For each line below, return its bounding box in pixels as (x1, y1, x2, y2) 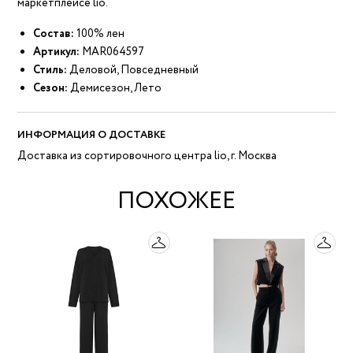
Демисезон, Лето (68, 80, 162, 97)
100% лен (74, 26, 125, 43)
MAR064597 (82, 44, 145, 61)
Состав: (33, 26, 75, 43)
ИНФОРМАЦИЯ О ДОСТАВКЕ (17, 128, 166, 143)
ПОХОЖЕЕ (117, 184, 236, 220)
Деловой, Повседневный (67, 62, 199, 79)
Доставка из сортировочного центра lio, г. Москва (17, 148, 277, 165)
